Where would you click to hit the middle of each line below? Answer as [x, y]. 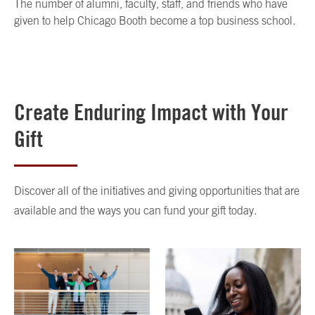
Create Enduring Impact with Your [151, 112]
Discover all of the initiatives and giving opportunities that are [157, 190]
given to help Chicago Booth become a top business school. [155, 20]
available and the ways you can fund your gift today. [135, 210]
